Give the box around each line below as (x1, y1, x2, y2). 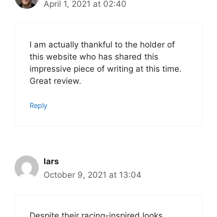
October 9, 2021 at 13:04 (44, 170, 141, 180)
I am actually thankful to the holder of (30, 39, 175, 49)
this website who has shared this (30, 51, 158, 62)
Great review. (30, 76, 81, 86)
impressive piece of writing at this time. (30, 63, 182, 74)
